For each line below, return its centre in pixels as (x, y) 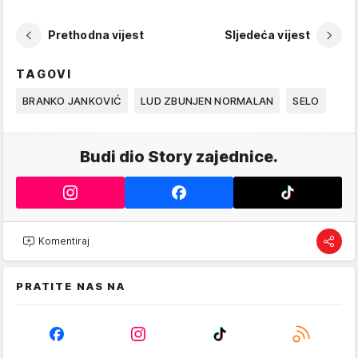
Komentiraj (64, 241)
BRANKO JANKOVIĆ (72, 100)
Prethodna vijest (96, 35)
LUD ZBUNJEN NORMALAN (207, 100)
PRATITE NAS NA (71, 286)
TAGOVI (44, 74)
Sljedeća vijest (267, 35)
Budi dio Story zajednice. (179, 156)
